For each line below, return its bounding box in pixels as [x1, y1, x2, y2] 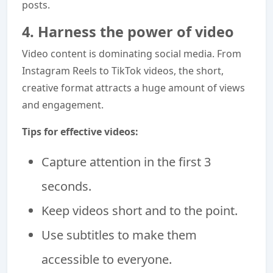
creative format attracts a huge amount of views [22, 80, 245, 94]
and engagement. [22, 97, 104, 112]
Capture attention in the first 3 [41, 153, 211, 170]
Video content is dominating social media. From [22, 46, 241, 60]
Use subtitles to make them [41, 226, 197, 243]
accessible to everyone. [41, 250, 172, 268]
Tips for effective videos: [22, 124, 138, 138]
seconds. [41, 177, 91, 194]
